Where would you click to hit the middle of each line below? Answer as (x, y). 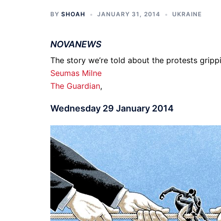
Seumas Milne (76, 73)
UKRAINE (187, 14)
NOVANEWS (76, 44)
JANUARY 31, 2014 (129, 14)
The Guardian (75, 86)
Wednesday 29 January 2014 (112, 108)
